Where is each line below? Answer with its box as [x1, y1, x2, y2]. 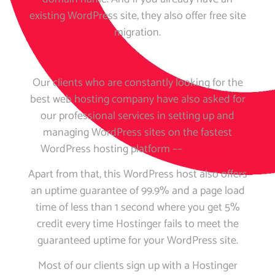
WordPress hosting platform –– [40, 139, 185, 158]
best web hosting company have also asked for [29, 90, 246, 109]
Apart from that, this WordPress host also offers [28, 165, 247, 184]
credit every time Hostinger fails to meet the [36, 214, 239, 233]
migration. [114, 23, 161, 42]
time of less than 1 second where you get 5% [35, 198, 240, 217]
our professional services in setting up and [41, 106, 234, 125]
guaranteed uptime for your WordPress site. [37, 231, 238, 250]
